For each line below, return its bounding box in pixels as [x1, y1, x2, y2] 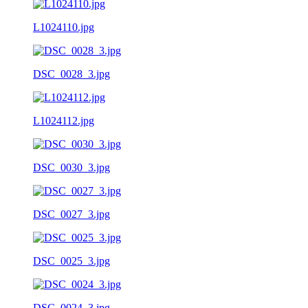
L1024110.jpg [33, 21, 94, 33]
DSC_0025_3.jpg [33, 254, 110, 267]
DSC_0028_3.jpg [33, 67, 110, 80]
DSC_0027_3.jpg [33, 208, 110, 220]
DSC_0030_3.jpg [33, 161, 110, 173]
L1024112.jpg [33, 114, 94, 126]
